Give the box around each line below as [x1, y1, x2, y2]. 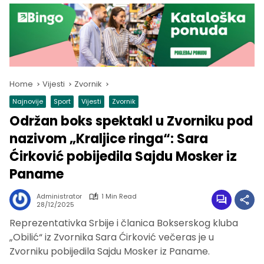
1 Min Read [101, 192, 137, 202]
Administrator [37, 192, 82, 202]
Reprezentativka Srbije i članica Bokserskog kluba [9, 216, 238, 230]
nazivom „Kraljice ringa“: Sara [9, 130, 208, 148]
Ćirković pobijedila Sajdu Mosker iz [9, 147, 237, 166]
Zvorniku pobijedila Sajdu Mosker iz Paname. [9, 245, 210, 259]
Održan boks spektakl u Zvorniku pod [9, 112, 253, 131]
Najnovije [12, 97, 43, 107]
